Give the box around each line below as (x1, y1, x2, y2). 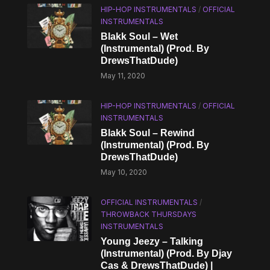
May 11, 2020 (101, 71, 146, 80)
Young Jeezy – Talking (101, 236, 204, 246)
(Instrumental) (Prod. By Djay (101, 248, 233, 259)
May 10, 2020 (101, 168, 148, 177)
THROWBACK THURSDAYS (101, 210, 197, 219)
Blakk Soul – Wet (101, 31, 178, 42)
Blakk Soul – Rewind (101, 128, 195, 138)
